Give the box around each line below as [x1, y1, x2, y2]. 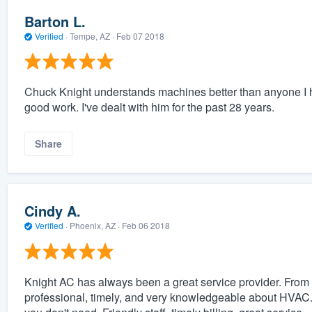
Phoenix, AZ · [67, 219, 122, 232]
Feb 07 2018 [116, 29, 164, 42]
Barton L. [24, 10, 86, 31]
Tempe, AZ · [67, 29, 116, 42]
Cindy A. [24, 201, 81, 221]
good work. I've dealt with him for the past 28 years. [24, 99, 274, 116]
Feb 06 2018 [121, 219, 170, 232]
